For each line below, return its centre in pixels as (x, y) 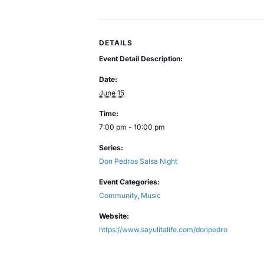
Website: (114, 216)
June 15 (112, 93)
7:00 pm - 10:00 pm (132, 127)
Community (118, 195)
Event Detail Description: (141, 58)
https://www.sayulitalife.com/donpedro (163, 229)
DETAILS (116, 42)
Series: (111, 147)
